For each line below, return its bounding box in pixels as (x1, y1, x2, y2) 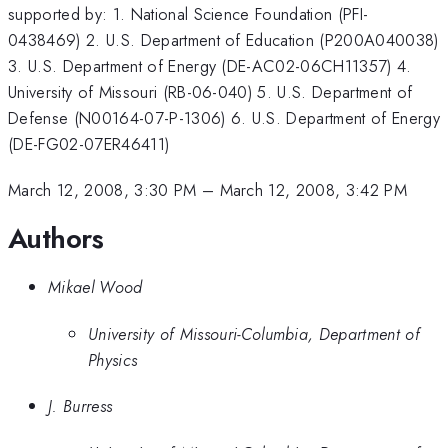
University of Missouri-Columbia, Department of (88, 321, 421, 346)
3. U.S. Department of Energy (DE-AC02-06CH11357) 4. (8, 53, 412, 78)
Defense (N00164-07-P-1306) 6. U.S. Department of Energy (8, 105, 441, 130)
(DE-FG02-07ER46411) (8, 131, 170, 156)
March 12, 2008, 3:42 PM (219, 178, 408, 203)
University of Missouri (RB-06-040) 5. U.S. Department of (8, 79, 413, 104)
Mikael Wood (48, 275, 143, 300)
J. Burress (48, 394, 113, 419)
